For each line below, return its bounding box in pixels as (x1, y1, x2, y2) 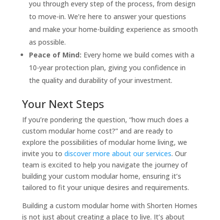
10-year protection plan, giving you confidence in (28, 63, 186, 73)
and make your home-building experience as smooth (28, 25, 198, 34)
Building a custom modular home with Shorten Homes (22, 201, 197, 211)
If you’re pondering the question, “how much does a (22, 115, 189, 125)
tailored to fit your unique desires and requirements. (22, 183, 189, 192)
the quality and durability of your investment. (28, 76, 172, 85)
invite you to (22, 149, 64, 159)
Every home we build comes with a (81, 50, 194, 60)
